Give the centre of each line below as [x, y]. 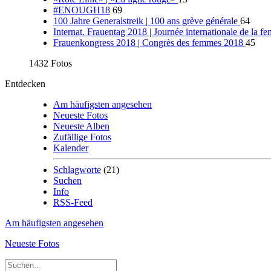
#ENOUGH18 [82, 10]
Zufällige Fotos [82, 137]
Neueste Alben [81, 126]
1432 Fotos [51, 63]
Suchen [67, 180]
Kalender [71, 148]
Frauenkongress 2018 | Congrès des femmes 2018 [149, 42]
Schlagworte [77, 169]
